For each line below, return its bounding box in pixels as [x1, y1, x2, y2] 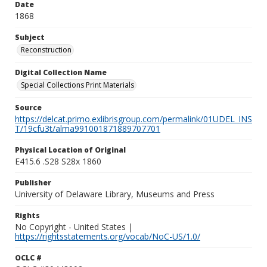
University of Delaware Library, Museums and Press [15, 188, 215, 200]
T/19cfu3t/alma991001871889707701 [15, 123, 160, 134]
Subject [15, 32, 45, 42]
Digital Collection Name [15, 67, 107, 77]
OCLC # [15, 253, 42, 263]
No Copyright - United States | [15, 221, 133, 232]
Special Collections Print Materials [21, 80, 134, 90]
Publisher [15, 178, 51, 188]
